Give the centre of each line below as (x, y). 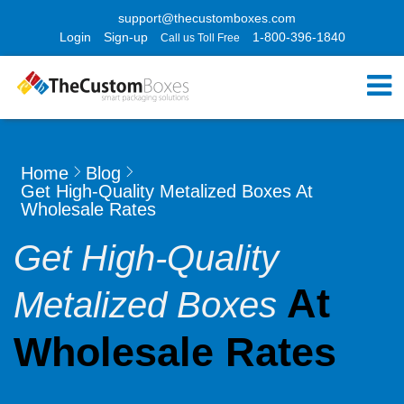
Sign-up (125, 37)
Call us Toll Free (200, 38)
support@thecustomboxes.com (207, 18)
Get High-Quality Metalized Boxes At (167, 191)
